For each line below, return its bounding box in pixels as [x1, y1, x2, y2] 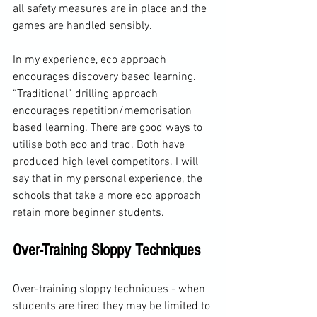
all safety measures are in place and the [13, 1, 209, 16]
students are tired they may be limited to [13, 299, 213, 313]
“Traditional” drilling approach [13, 86, 161, 101]
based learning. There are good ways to [13, 120, 205, 135]
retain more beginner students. [13, 205, 164, 220]
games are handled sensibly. [13, 18, 152, 33]
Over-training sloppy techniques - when [13, 282, 208, 296]
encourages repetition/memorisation [13, 103, 195, 118]
